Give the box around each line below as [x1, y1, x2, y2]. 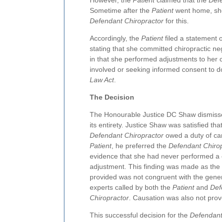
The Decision [90, 93, 134, 101]
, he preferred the [111, 142, 168, 150]
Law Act [90, 76, 114, 84]
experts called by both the [90, 183, 172, 191]
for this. [164, 17, 189, 25]
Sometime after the [90, 6, 152, 14]
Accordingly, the [90, 34, 141, 42]
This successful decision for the [90, 211, 190, 219]
